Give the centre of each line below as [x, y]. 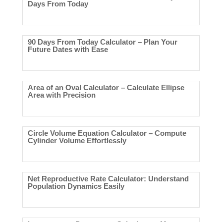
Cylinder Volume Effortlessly [77, 141]
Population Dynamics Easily [76, 186]
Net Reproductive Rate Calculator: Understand [108, 179]
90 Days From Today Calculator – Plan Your [102, 42]
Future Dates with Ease [68, 50]
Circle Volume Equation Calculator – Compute [107, 133]
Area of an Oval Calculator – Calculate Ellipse [106, 88]
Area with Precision [61, 95]
